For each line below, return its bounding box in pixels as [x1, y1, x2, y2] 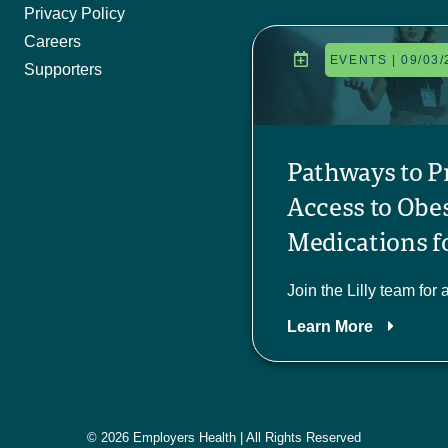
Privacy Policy [23, 5, 125, 22]
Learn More [287, 317, 373, 335]
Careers [23, 33, 81, 50]
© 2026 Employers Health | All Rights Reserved [87, 429, 361, 445]
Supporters [23, 61, 102, 78]
